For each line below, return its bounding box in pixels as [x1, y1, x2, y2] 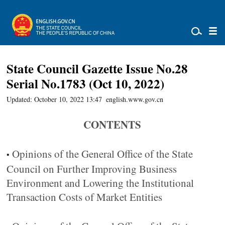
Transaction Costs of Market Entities [7, 190, 163, 204]
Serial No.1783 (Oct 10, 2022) [7, 74, 165, 93]
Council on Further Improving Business [7, 162, 177, 176]
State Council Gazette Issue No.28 [7, 59, 188, 78]
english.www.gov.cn [106, 94, 164, 104]
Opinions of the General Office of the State [12, 147, 193, 161]
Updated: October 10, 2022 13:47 [7, 94, 102, 104]
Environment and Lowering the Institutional [7, 176, 194, 190]
